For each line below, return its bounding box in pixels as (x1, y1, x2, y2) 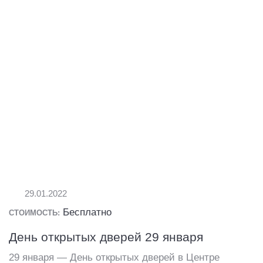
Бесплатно (63, 207, 112, 218)
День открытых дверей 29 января (9, 230, 203, 245)
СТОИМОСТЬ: (9, 208, 60, 218)
